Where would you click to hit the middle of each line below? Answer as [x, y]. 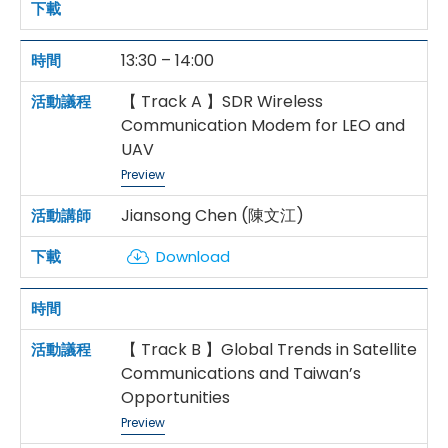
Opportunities [175, 398]
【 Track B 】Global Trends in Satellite [269, 350]
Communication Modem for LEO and [263, 126]
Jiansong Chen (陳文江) [212, 216]
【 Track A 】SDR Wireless [222, 102]
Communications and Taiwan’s [241, 374]
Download [193, 257]
